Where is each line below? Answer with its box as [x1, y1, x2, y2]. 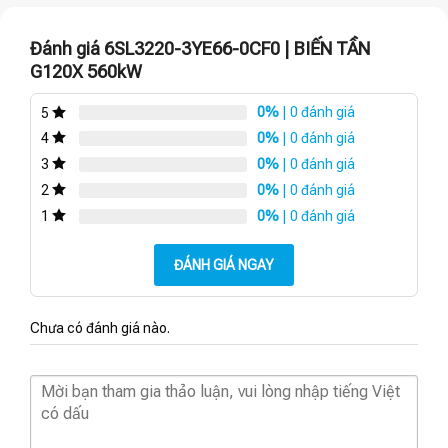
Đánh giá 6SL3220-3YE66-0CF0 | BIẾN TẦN [30, 38, 370, 60]
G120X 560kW [30, 61, 142, 83]
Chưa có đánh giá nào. [30, 319, 170, 336]
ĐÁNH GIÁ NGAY [174, 256, 274, 273]
